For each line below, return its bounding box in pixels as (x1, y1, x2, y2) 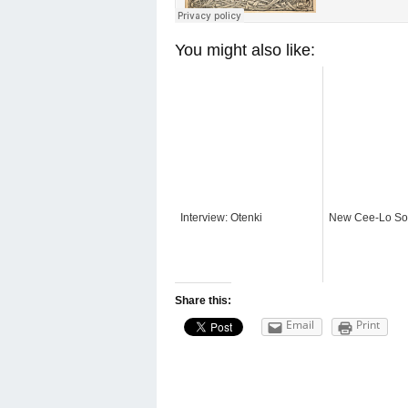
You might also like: (175, 40, 315, 59)
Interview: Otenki (180, 210, 262, 224)
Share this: (175, 293, 231, 307)
